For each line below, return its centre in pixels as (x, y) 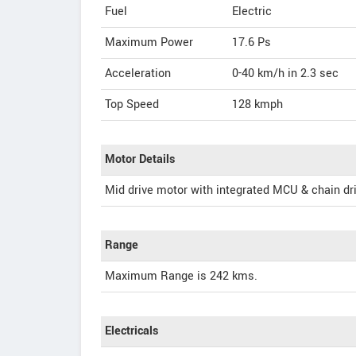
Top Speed (132, 104)
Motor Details (140, 159)
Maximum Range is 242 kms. (181, 276)
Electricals (132, 331)
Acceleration (138, 73)
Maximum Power (149, 42)
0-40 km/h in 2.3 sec (285, 73)
